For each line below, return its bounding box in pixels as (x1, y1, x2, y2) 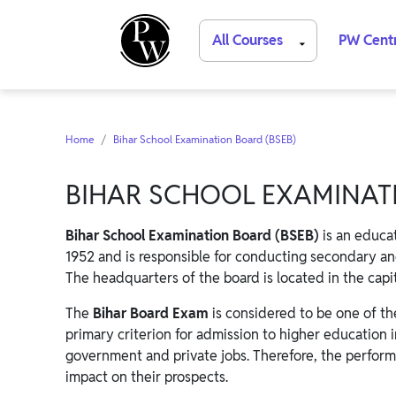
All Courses (212, 31, 287, 49)
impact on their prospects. (65, 368, 228, 386)
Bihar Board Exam (93, 304, 209, 323)
